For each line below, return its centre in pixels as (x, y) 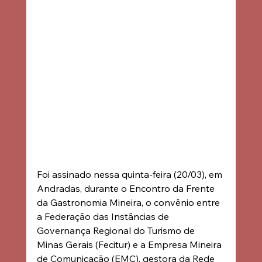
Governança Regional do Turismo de (117, 230)
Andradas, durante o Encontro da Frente (127, 188)
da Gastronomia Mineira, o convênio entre (129, 202)
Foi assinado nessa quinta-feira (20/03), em (130, 174)
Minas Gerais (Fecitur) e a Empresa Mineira (130, 244)
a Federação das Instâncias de (104, 216)
